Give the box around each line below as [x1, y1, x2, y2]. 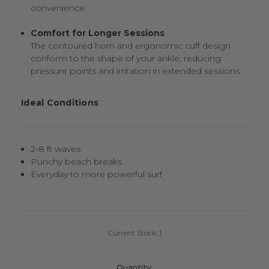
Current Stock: [107, 228, 159, 238]
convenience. [31, 2, 87, 14]
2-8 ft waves [31, 144, 81, 155]
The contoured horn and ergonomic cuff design [31, 40, 231, 52]
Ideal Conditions [21, 97, 98, 109]
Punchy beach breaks [31, 156, 122, 168]
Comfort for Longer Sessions [31, 28, 165, 39]
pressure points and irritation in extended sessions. [31, 65, 242, 77]
